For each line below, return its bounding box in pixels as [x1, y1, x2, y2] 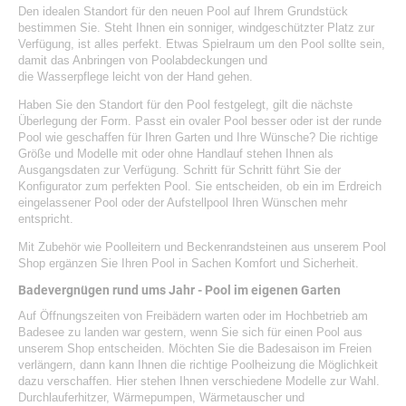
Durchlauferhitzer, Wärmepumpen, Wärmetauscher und [18, 390, 304, 404]
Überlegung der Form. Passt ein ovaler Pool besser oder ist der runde [18, 113, 382, 128]
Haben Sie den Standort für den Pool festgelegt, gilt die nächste [18, 97, 353, 111]
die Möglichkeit [295, 357, 378, 372]
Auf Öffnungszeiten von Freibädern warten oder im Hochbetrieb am [18, 308, 368, 323]
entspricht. [18, 211, 73, 226]
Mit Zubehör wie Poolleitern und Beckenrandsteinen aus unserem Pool [18, 239, 386, 254]
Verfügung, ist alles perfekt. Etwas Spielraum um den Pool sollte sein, [18, 36, 385, 51]
